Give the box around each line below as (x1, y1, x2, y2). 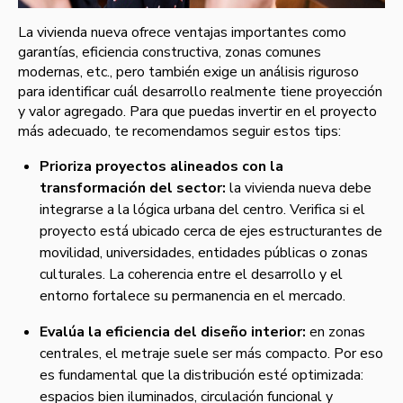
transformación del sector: (40, 178, 226, 199)
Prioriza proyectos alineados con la (40, 157, 283, 177)
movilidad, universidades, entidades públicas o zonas (40, 243, 368, 264)
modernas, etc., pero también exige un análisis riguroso (18, 62, 359, 83)
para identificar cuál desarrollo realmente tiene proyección (18, 82, 382, 103)
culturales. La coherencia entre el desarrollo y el (40, 264, 343, 285)
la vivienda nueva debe (226, 178, 372, 199)
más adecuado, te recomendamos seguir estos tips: (18, 121, 345, 142)
